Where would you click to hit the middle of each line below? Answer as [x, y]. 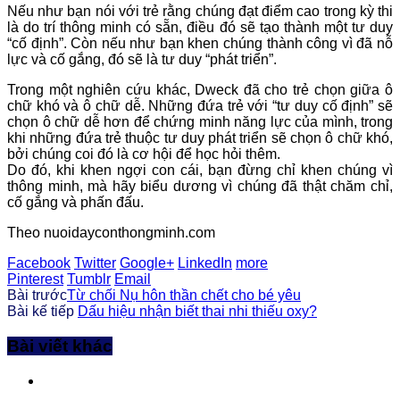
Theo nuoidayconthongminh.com [111, 233]
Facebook [39, 263]
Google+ [147, 263]
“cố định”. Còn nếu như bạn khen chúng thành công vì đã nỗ [200, 44]
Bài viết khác [60, 346]
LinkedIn [205, 263]
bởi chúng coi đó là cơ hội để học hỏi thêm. [144, 154]
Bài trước [37, 296]
